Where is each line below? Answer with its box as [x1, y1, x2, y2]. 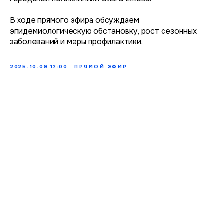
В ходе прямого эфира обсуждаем [10, 15, 139, 25]
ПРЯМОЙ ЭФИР [74, 63, 127, 70]
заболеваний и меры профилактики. [10, 36, 143, 47]
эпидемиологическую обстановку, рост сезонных [10, 25, 197, 36]
